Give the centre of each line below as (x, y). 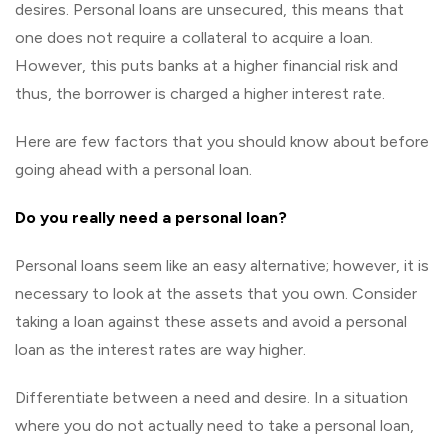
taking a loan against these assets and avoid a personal (211, 321)
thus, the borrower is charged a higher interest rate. (200, 93)
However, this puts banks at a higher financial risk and (206, 65)
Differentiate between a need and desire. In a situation (211, 397)
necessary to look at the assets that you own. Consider (216, 293)
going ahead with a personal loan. (133, 169)
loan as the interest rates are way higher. (160, 349)
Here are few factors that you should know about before (222, 141)
